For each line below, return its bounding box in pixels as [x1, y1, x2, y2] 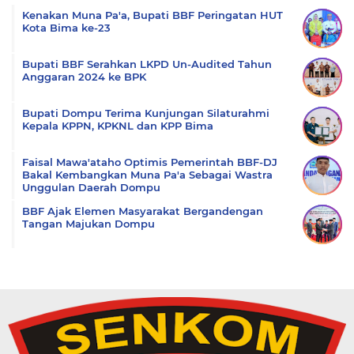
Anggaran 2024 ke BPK [22, 70, 146, 83]
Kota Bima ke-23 [22, 21, 111, 34]
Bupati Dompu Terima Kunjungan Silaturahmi [22, 107, 269, 119]
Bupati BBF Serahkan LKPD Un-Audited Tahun [22, 58, 272, 70]
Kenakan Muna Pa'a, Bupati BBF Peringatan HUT [22, 9, 283, 21]
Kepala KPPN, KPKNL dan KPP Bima [22, 119, 213, 132]
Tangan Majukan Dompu [22, 217, 155, 230]
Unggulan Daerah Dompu [22, 181, 160, 194]
